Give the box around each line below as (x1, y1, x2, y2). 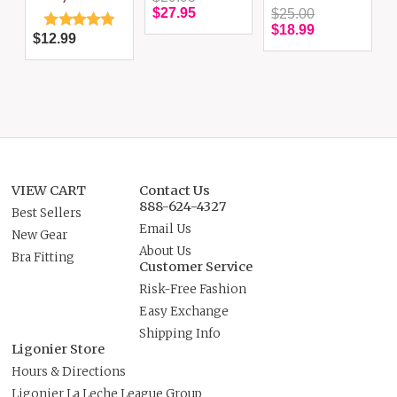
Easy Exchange (139, 304, 230, 320)
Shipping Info (139, 326, 222, 342)
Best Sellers (12, 206, 82, 222)
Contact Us (139, 183, 211, 199)
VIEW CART (12, 183, 87, 199)
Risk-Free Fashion (139, 282, 247, 298)
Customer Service (139, 259, 253, 276)
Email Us (139, 222, 192, 237)
